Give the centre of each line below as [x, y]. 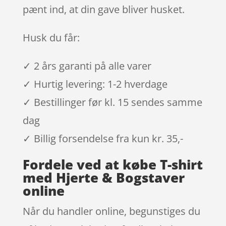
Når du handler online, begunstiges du [111, 211]
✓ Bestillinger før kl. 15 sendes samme [112, 102]
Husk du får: [51, 37]
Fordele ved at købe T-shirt [112, 164]
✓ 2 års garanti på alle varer [87, 66]
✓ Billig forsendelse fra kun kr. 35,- [103, 138]
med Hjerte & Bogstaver [103, 177]
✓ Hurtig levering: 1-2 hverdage [95, 84]
